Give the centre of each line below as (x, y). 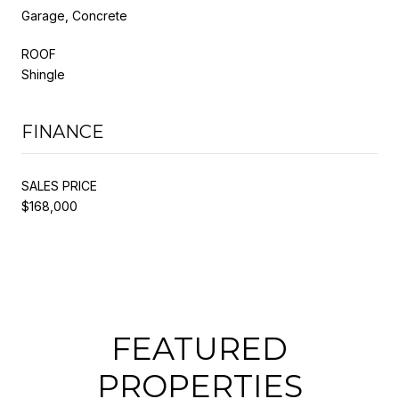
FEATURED (199, 348)
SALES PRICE (59, 185)
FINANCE (63, 131)
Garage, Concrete (74, 15)
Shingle (43, 74)
